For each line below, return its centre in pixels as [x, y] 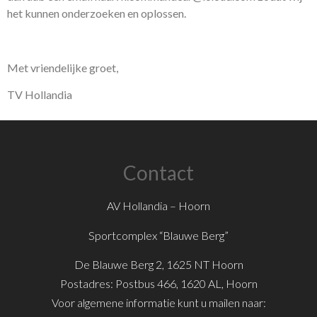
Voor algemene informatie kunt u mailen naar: [158, 303]
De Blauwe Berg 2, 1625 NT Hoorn [158, 265]
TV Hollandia [40, 94]
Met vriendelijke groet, [63, 67]
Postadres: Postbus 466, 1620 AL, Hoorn [158, 284]
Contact [158, 173]
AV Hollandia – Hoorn [158, 206]
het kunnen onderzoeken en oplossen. [97, 13]
